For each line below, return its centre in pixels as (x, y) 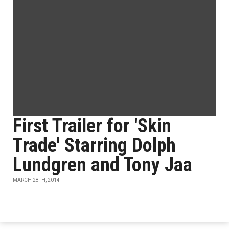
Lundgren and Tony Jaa (102, 165)
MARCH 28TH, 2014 (36, 180)
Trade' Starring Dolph (94, 145)
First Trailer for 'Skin (92, 126)
